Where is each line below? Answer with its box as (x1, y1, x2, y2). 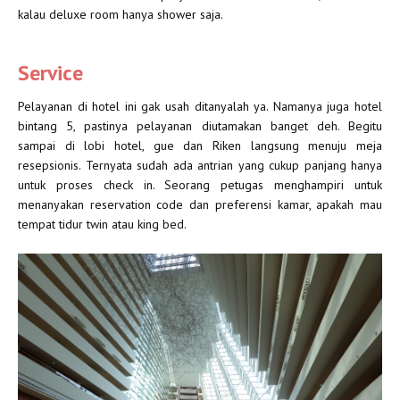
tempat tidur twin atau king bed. (18, 216, 187, 233)
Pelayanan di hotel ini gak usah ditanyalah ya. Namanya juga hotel (18, 98, 382, 115)
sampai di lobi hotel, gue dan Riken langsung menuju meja (18, 137, 382, 154)
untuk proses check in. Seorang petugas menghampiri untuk (18, 177, 382, 194)
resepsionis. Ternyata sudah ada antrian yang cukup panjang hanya (18, 157, 382, 174)
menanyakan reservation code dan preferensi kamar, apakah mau (18, 196, 382, 213)
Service (18, 59, 83, 87)
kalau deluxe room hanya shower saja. (18, 6, 223, 23)
